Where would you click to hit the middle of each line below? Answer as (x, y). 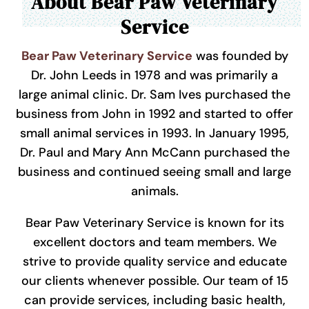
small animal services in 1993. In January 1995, (154, 133)
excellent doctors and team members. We (154, 242)
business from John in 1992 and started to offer (154, 114)
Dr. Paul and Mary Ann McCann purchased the (154, 153)
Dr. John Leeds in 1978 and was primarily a (154, 76)
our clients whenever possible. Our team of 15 (154, 281)
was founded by (240, 56)
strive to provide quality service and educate (154, 262)
